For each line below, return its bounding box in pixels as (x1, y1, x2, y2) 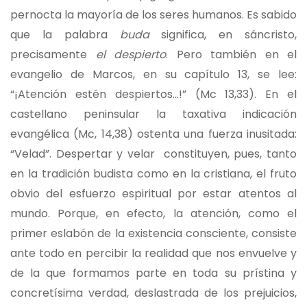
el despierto (95, 46, 166, 62)
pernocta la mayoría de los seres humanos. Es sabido (10, 6, 297, 23)
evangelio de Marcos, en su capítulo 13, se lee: (10, 66, 297, 82)
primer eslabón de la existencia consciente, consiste (10, 225, 297, 241)
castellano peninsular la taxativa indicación (10, 106, 297, 122)
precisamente (10, 46, 96, 62)
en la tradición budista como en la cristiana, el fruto (10, 165, 297, 182)
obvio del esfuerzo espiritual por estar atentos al (10, 185, 297, 201)
